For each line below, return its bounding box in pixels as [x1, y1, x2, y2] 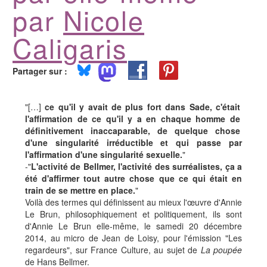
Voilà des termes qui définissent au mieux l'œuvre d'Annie [25, 196, 242, 209]
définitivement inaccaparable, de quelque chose [25, 125, 240, 137]
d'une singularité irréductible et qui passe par [25, 136, 242, 149]
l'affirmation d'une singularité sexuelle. [25, 148, 182, 161]
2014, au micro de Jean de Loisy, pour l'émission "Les [25, 232, 242, 244]
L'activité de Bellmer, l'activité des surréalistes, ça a [31, 160, 242, 173]
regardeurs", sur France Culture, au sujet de [25, 244, 201, 256]
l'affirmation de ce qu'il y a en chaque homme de [25, 113, 240, 125]
